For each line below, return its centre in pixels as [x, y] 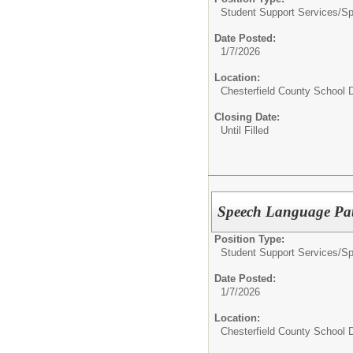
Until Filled [245, 131]
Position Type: [249, 239]
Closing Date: [247, 117]
